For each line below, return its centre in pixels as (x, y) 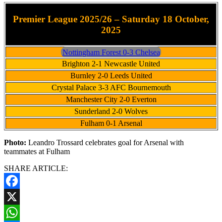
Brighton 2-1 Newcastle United (111, 64)
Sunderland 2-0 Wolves (111, 111)
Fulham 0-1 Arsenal (111, 123)
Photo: (16, 143)
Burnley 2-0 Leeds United (111, 76)
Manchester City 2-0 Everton (111, 100)
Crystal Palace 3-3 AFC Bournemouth (111, 88)
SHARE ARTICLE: (36, 168)
